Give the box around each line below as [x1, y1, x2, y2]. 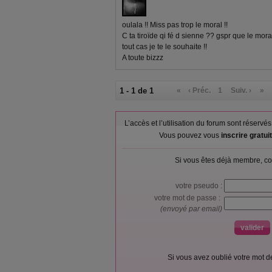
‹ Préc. [188, 86, 211, 95]
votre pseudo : [175, 182, 224, 191]
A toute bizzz [122, 53, 163, 63]
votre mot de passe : [154, 194, 224, 203]
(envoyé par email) [160, 205, 224, 214]
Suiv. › [231, 86, 252, 95]
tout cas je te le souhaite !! [122, 42, 207, 52]
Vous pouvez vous [158, 131, 221, 140]
